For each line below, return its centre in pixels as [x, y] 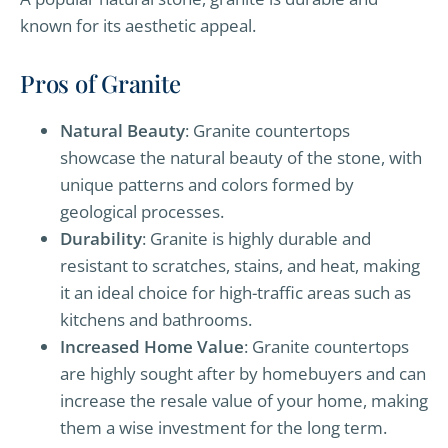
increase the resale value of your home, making [244, 400]
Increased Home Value [152, 346]
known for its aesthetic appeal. [138, 25]
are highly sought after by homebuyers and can [243, 373]
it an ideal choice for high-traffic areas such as [235, 292]
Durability [101, 238]
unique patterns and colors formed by [207, 184]
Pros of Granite [100, 82]
